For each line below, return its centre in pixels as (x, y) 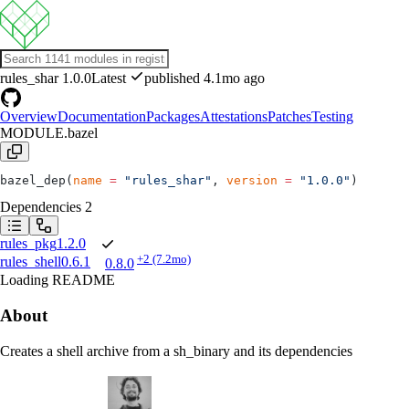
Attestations (234, 116)
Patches (289, 116)
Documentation (102, 116)
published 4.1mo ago (204, 78)
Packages (173, 116)
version (252, 180)
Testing (332, 116)
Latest (110, 78)
